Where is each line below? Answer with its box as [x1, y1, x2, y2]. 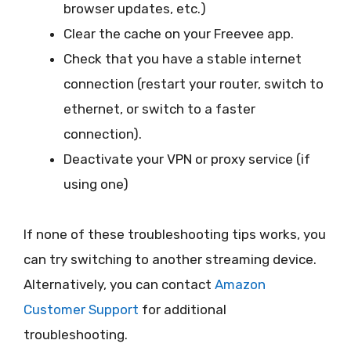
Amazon [215, 277, 266, 293]
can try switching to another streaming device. [24, 251, 317, 268]
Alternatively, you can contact [24, 277, 215, 293]
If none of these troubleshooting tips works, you [24, 226, 326, 243]
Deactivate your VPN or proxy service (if [63, 151, 310, 168]
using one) [63, 176, 128, 193]
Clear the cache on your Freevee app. [63, 26, 294, 42]
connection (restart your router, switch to [63, 76, 324, 92]
